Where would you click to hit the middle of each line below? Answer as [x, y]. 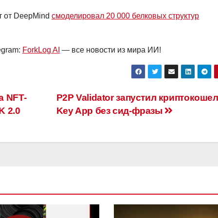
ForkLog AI [41, 50]
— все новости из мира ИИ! [110, 50]
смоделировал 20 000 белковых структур [125, 16]
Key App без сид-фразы [110, 111]
